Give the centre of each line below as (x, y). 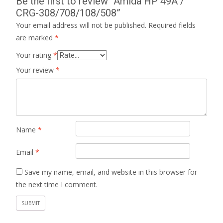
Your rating (35, 55)
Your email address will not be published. (81, 25)
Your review (36, 70)
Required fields (172, 25)
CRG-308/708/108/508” (68, 13)
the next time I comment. (57, 184)
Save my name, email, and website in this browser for (111, 172)
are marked (35, 37)
